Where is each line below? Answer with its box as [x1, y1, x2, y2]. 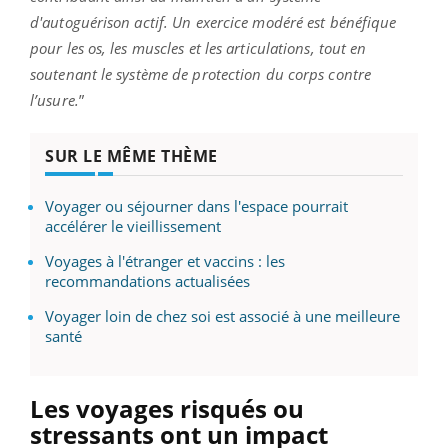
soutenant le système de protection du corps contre [30, 64, 372, 85]
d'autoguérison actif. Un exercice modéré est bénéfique [30, 12, 397, 33]
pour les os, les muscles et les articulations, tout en [30, 38, 367, 59]
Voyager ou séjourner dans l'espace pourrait [45, 196, 348, 217]
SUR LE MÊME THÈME [45, 145, 218, 168]
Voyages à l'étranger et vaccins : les [45, 251, 285, 272]
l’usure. [30, 90, 79, 111]
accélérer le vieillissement [45, 216, 221, 237]
